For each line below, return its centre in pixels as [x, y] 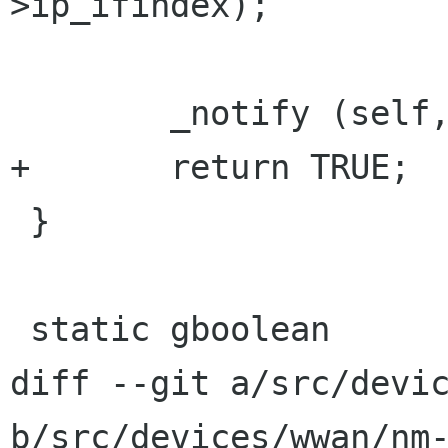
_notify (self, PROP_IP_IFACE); [90, 113]
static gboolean [20, 329]
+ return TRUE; [210, 167]
